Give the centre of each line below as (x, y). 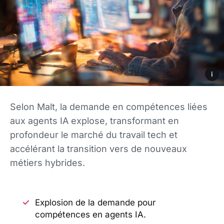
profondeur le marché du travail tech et (94, 134)
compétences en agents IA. (90, 214)
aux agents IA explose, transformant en (94, 120)
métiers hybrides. (47, 162)
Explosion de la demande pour (95, 202)
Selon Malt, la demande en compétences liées (109, 106)
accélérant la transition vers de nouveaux (98, 148)
